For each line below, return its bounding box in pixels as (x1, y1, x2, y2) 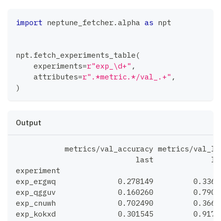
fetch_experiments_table (34, 50, 136, 60)
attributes (16, 72, 78, 82)
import (16, 17, 42, 28)
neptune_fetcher (42, 17, 113, 28)
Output (16, 117, 41, 128)
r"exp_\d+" (87, 61, 131, 71)
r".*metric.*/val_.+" (82, 72, 171, 82)
